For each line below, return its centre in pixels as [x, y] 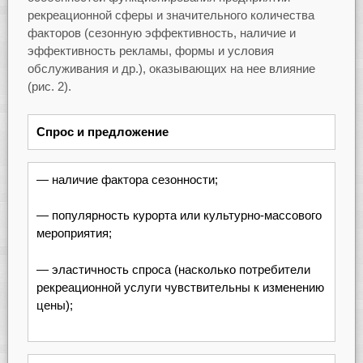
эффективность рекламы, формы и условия [150, 51]
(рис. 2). [49, 87]
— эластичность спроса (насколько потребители [173, 269]
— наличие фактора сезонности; [127, 179]
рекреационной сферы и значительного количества [171, 15]
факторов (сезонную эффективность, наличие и [161, 33]
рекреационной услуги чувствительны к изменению [180, 287]
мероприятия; [74, 233]
